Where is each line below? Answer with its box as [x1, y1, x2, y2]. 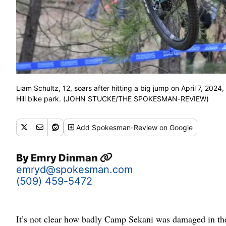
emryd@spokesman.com [16, 163, 133, 176]
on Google [157, 123, 193, 132]
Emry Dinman [31, 151, 100, 164]
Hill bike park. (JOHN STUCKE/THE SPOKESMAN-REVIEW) [16, 94, 209, 103]
